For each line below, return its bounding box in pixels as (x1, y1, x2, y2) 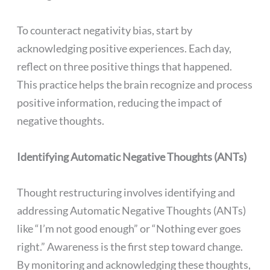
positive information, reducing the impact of (17, 96, 222, 110)
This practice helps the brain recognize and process (17, 78, 253, 92)
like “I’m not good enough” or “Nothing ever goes (17, 221, 242, 235)
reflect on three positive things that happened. (17, 60, 233, 74)
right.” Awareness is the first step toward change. (17, 239, 243, 253)
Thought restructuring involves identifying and (17, 185, 236, 199)
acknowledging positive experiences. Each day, (17, 42, 232, 55)
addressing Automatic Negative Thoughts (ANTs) (17, 203, 246, 217)
